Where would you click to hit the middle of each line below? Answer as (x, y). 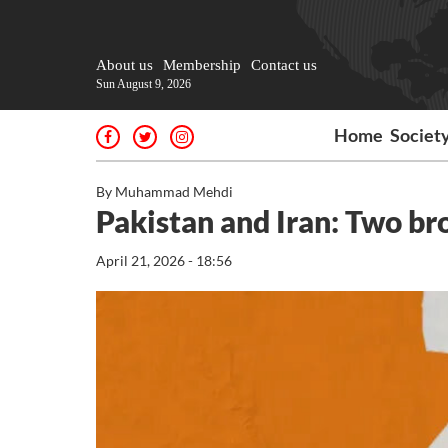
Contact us (284, 65)
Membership (202, 65)
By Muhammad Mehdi (164, 191)
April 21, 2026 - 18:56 (164, 260)
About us (124, 65)
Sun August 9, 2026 (143, 84)
